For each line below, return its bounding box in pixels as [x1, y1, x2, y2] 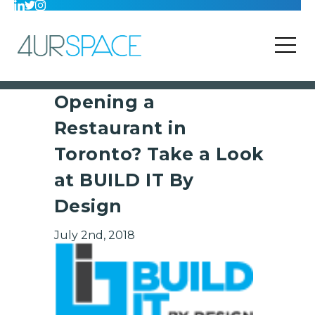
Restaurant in [53, 117, 186, 139]
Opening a [53, 91, 155, 112]
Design [53, 195, 122, 217]
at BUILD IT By [53, 169, 194, 191]
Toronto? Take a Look [53, 143, 264, 165]
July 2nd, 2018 [53, 229, 135, 242]
